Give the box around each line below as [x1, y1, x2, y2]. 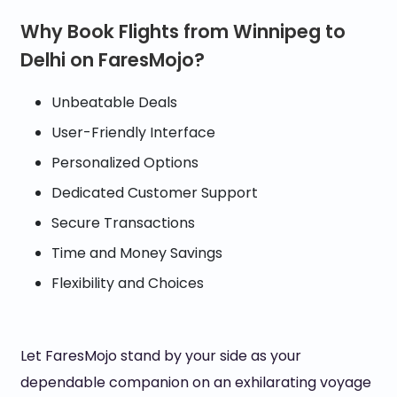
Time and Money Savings [51, 243, 222, 263]
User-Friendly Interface [51, 122, 215, 143]
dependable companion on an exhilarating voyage [19, 372, 371, 393]
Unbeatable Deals [51, 92, 177, 113]
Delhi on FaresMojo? [19, 47, 205, 73]
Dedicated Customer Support [51, 183, 258, 203]
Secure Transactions [51, 213, 195, 233]
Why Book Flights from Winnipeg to [19, 19, 346, 44]
